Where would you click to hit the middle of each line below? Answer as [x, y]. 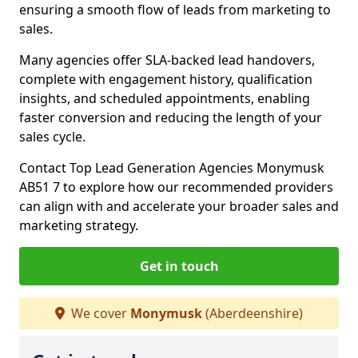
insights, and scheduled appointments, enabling [165, 98]
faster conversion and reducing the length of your [171, 117]
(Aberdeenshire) [253, 313]
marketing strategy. [79, 225]
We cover [99, 313]
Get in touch [179, 266]
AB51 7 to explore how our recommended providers [176, 187]
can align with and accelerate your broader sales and [179, 206]
